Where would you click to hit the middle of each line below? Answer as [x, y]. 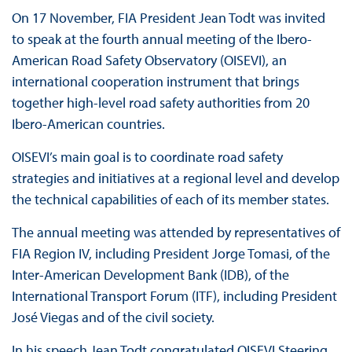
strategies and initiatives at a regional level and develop [175, 178]
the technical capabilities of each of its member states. [172, 200]
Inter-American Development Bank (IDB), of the [150, 275]
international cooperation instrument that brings [155, 82]
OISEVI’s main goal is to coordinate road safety [147, 157]
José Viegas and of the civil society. [114, 317]
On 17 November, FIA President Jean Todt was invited [168, 18]
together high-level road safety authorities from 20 [160, 103]
